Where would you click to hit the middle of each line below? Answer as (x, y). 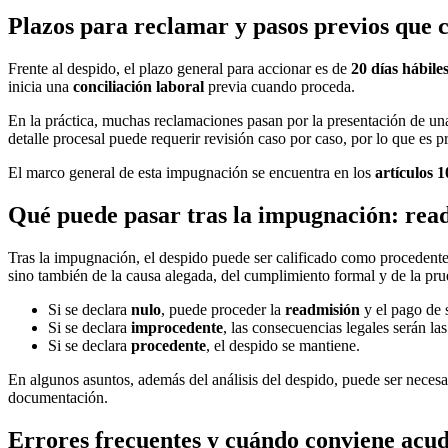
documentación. (58, 398)
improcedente (177, 328)
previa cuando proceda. (279, 87)
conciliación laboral (138, 87)
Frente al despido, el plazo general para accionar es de (179, 69)
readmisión (322, 310)
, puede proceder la (223, 310)
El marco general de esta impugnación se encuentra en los (191, 173)
